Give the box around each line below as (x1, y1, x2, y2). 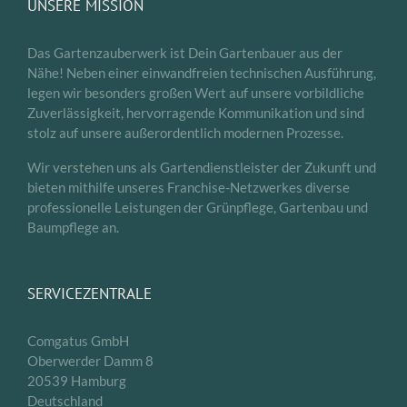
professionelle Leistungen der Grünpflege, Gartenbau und (27, 198, 368, 215)
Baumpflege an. (27, 218, 119, 235)
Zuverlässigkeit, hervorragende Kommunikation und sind (27, 104, 364, 121)
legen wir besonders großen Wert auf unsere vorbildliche (27, 84, 364, 101)
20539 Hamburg (27, 372, 126, 389)
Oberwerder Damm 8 (27, 352, 154, 369)
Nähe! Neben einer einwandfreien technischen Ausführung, (27, 64, 376, 81)
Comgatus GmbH (27, 332, 129, 349)
